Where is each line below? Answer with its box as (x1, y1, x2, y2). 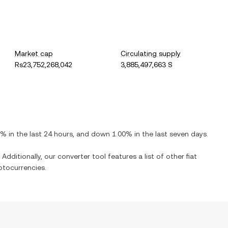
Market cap (14, 49, 53, 58)
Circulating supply (121, 49, 181, 58)
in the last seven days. (132, 130, 208, 138)
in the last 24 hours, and (7, 130, 91, 138)
